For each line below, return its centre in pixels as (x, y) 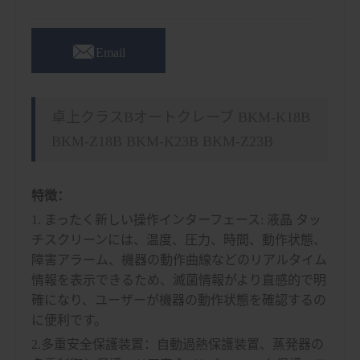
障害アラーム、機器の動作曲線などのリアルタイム (179, 260)
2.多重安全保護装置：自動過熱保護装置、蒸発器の (177, 344)
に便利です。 (69, 320)
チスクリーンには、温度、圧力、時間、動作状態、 (178, 239)
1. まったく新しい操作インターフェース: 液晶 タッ (176, 219)
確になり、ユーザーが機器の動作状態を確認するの (178, 300)
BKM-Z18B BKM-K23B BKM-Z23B (162, 141)
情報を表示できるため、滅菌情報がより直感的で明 (178, 280)
